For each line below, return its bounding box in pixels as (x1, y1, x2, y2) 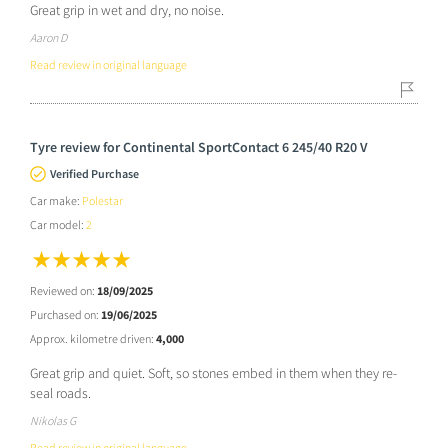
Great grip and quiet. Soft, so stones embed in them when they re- (30, 363, 397, 382)
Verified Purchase (50, 165, 139, 181)
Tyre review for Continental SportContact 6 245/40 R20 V (30, 137, 368, 156)
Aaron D (30, 29, 67, 45)
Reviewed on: (30, 282, 97, 298)
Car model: (30, 216, 86, 232)
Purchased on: (30, 306, 101, 322)
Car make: (30, 192, 82, 208)
